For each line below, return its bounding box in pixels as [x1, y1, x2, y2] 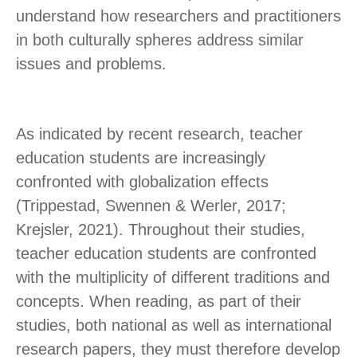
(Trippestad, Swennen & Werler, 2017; [16, 197, 286, 215]
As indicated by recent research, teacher [16, 125, 303, 143]
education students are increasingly [16, 149, 265, 167]
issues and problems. [16, 55, 167, 73]
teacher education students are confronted [16, 245, 316, 263]
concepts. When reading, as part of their [16, 292, 301, 311]
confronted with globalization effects [16, 173, 269, 191]
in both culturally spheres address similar [16, 31, 304, 49]
